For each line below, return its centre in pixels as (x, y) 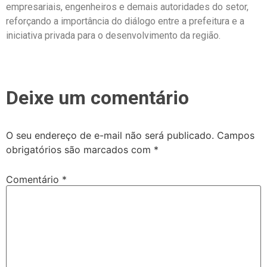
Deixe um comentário (97, 97)
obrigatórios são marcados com (80, 149)
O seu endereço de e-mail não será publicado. (110, 135)
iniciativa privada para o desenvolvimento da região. (113, 36)
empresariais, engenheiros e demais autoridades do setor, (127, 7)
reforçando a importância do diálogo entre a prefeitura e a (125, 21)
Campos (236, 135)
